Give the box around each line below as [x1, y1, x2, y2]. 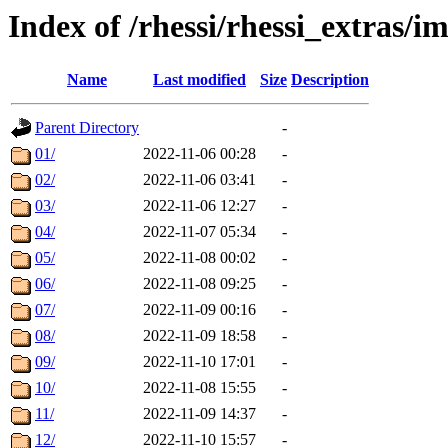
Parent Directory [35, 119, 139, 137]
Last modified [153, 71, 246, 89]
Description [291, 71, 369, 89]
